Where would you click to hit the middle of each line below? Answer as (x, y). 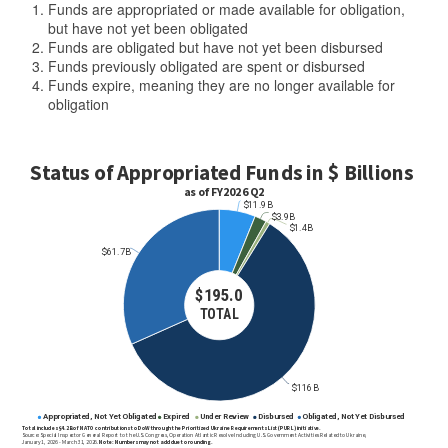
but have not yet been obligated (150, 28)
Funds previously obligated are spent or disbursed (208, 66)
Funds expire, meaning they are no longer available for (221, 85)
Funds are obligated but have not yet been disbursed (217, 47)
